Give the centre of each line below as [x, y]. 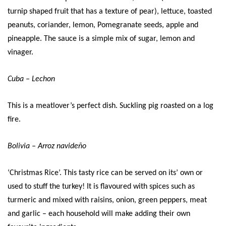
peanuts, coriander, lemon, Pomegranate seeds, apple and [103, 25]
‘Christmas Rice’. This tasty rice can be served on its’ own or [105, 173]
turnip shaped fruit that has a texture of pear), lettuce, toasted [110, 11]
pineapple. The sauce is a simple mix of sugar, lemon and [101, 39]
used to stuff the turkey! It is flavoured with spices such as [101, 186]
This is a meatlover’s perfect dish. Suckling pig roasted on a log [110, 106]
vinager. [20, 52]
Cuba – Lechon [31, 79]
